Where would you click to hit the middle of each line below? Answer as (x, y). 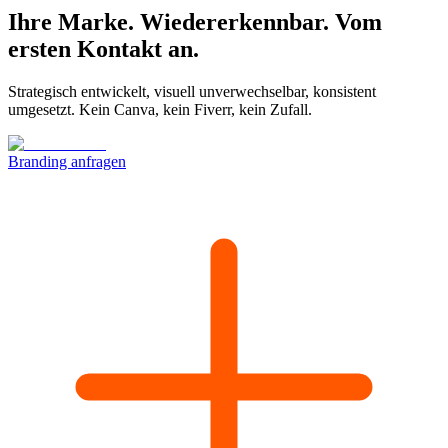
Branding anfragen (67, 161)
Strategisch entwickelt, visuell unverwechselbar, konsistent (192, 91)
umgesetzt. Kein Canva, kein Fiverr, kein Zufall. (160, 109)
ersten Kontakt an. (103, 48)
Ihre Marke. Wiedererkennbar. (168, 21)
